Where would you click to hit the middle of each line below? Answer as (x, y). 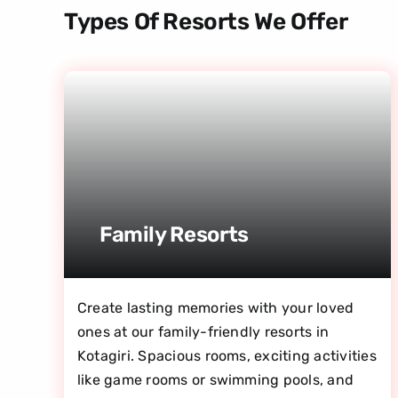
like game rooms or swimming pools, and (215, 379)
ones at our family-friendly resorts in (203, 331)
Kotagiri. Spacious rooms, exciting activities (227, 355)
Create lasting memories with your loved (215, 307)
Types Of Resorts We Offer (206, 21)
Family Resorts (174, 234)
